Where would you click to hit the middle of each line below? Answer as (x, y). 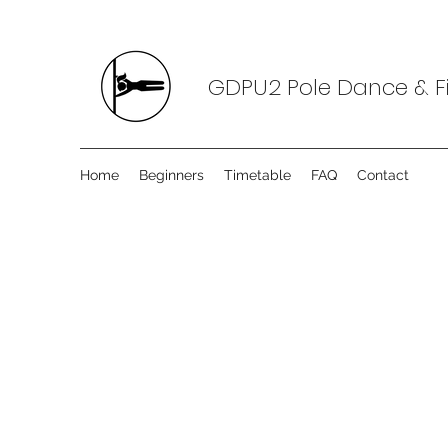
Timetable (257, 175)
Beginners (171, 175)
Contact (383, 175)
